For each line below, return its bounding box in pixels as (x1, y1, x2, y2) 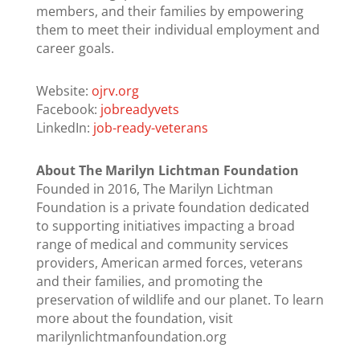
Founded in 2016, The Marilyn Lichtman (35, 180, 273, 198)
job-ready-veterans (92, 119, 208, 137)
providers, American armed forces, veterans (35, 254, 303, 272)
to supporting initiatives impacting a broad (35, 217, 295, 235)
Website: (35, 82, 92, 100)
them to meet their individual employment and (35, 21, 320, 39)
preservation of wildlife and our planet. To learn (35, 291, 324, 309)
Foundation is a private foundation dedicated (35, 198, 309, 217)
